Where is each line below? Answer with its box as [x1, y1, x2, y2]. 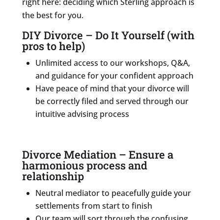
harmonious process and [22, 158, 147, 172]
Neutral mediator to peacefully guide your [35, 187, 191, 198]
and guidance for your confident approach [35, 70, 193, 81]
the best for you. [22, 9, 83, 21]
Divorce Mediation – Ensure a [22, 147, 173, 162]
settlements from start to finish [35, 200, 152, 211]
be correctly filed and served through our [35, 95, 189, 107]
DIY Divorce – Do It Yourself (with [22, 27, 194, 42]
